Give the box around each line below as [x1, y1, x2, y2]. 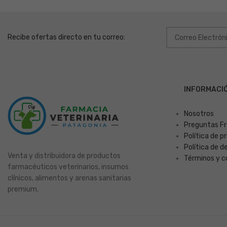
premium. [8, 185, 39, 194]
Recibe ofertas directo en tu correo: [8, 33, 125, 42]
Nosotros [184, 109, 214, 119]
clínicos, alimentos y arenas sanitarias [8, 174, 131, 183]
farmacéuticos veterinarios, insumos [8, 163, 129, 172]
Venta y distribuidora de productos [8, 152, 121, 161]
